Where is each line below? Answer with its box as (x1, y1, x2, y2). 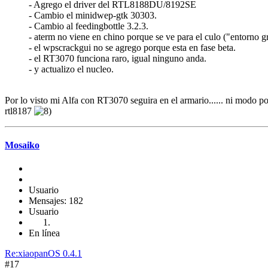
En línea (29, 228, 60, 239)
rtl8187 (5, 105, 34, 116)
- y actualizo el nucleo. (29, 63, 114, 74)
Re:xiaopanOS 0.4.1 (5, 248, 82, 259)
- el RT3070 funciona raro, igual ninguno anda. (29, 53, 206, 63)
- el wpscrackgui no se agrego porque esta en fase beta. (29, 42, 236, 53)
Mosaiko (5, 140, 39, 151)
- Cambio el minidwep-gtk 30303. (29, 10, 157, 20)
